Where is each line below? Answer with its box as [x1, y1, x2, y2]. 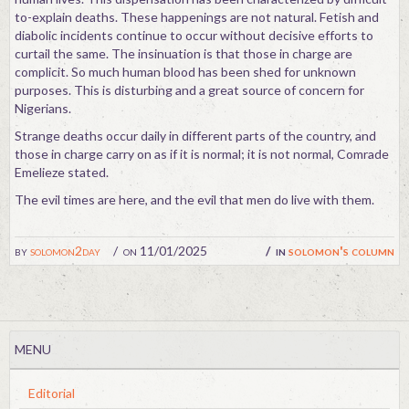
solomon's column [288, 243, 394, 258]
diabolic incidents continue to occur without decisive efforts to [15, 27, 373, 43]
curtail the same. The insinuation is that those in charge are [15, 46, 352, 61]
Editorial [28, 385, 75, 401]
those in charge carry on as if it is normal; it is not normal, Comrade [15, 146, 389, 162]
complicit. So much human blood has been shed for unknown [15, 64, 356, 79]
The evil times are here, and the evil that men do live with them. [15, 192, 374, 207]
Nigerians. [15, 100, 71, 116]
